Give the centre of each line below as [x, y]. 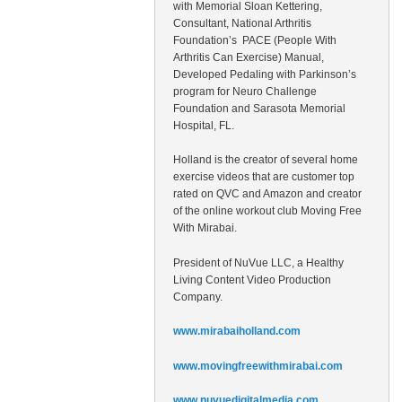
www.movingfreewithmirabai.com [258, 366]
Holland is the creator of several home [266, 160]
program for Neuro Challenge [245, 91]
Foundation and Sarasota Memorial [259, 108]
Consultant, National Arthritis [242, 23]
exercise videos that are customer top [264, 177]
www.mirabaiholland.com [237, 332]
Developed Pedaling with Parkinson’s [265, 74]
